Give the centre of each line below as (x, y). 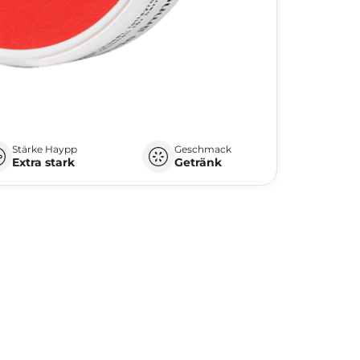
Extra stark (44, 162)
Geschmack (203, 149)
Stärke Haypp (45, 149)
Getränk (198, 162)
